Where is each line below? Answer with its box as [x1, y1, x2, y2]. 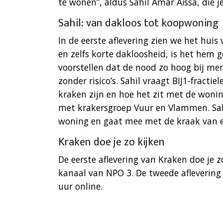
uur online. [58, 180, 105, 193]
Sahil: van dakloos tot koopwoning [58, 14, 219, 33]
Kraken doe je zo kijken [58, 133, 165, 152]
